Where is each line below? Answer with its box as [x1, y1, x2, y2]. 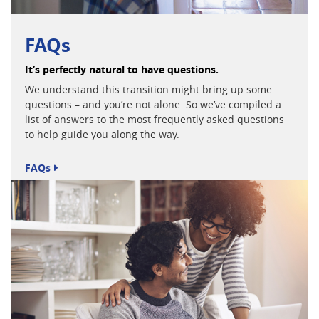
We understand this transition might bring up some [25, 83, 272, 97]
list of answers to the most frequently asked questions [25, 113, 284, 127]
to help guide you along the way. [25, 127, 179, 142]
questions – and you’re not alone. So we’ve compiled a [25, 98, 281, 112]
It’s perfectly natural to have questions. [25, 63, 219, 77]
